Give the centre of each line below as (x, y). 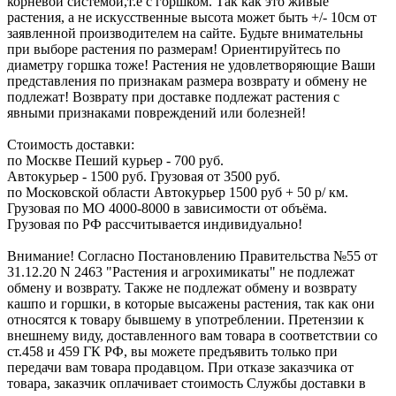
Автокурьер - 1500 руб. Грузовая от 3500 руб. (144, 176)
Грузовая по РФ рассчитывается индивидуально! (155, 224)
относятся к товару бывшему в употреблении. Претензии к (186, 319)
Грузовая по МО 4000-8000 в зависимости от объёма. (167, 208)
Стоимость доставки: (71, 144)
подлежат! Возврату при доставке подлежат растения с (173, 96)
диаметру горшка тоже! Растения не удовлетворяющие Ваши (191, 65)
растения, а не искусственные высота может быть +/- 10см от (192, 17)
